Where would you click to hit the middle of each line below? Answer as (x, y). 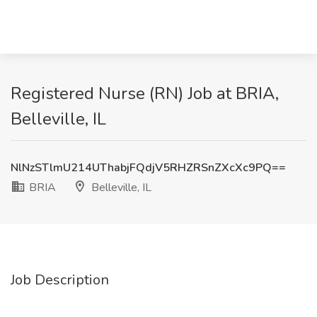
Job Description (60, 280)
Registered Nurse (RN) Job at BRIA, (145, 93)
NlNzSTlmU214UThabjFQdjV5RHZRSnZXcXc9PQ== (148, 168)
